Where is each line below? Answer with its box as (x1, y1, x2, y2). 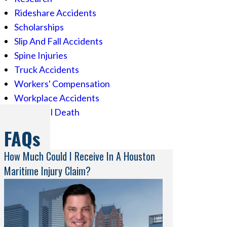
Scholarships (14, 21, 64, 32)
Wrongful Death (14, 106, 80, 118)
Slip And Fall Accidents (14, 35, 103, 47)
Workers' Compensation (14, 78, 110, 89)
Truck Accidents (14, 64, 80, 75)
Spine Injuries (14, 50, 68, 61)
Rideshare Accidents (14, 7, 97, 18)
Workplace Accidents (14, 92, 100, 103)
